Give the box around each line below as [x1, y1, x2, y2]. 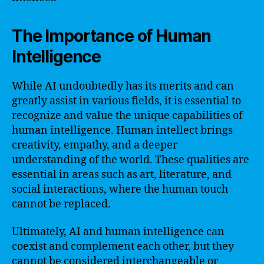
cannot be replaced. [12, 197, 111, 211]
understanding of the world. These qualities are [12, 153, 249, 167]
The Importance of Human [12, 25, 212, 46]
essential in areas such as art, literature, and [12, 167, 232, 181]
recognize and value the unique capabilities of [12, 108, 243, 123]
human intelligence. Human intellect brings [12, 123, 233, 137]
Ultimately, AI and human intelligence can [12, 225, 225, 239]
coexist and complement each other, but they [12, 240, 234, 253]
